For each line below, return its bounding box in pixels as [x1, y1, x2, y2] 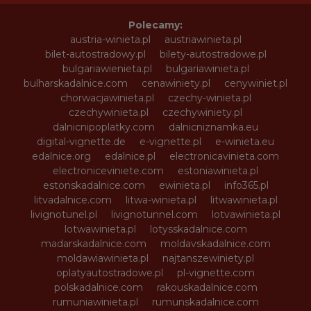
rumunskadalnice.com [151, 295, 259, 308]
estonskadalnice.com [42, 178, 145, 192]
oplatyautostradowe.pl [56, 266, 163, 279]
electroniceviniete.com [53, 164, 164, 177]
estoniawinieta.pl [178, 164, 258, 177]
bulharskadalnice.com [24, 76, 128, 90]
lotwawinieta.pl [64, 222, 136, 235]
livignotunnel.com [111, 208, 198, 221]
